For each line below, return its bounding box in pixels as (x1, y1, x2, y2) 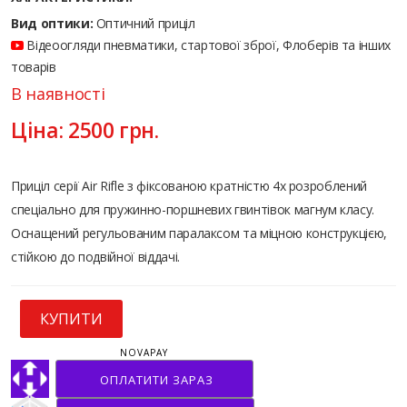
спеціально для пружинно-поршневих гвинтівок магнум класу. (11, 200, 375, 218)
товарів (11, 57, 56, 75)
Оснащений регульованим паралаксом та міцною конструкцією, (11, 223, 388, 242)
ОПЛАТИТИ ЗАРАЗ (100, 371, 213, 388)
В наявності (11, 82, 105, 104)
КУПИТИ (40, 308, 103, 329)
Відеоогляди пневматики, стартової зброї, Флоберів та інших (23, 35, 392, 54)
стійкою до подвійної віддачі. (11, 247, 180, 265)
